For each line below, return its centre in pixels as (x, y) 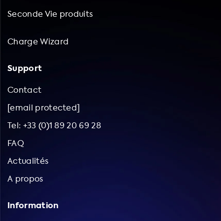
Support (25, 68)
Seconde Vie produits (50, 14)
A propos (25, 179)
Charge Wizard (38, 41)
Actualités (28, 161)
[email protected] (44, 108)
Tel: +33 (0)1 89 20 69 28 (54, 125)
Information (33, 205)
